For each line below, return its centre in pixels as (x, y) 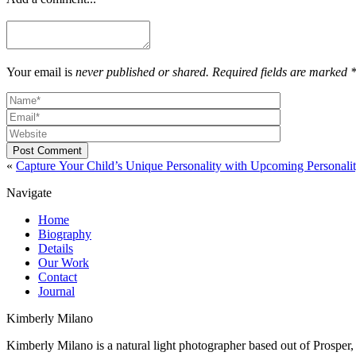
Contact (58, 277)
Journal (56, 292)
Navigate (29, 193)
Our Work (64, 263)
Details (56, 249)
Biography (65, 234)
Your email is (41, 72)
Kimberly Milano (50, 319)
